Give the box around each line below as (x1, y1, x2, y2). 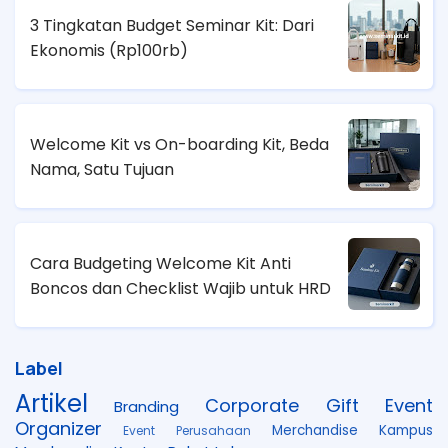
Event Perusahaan (123, 421, 251, 439)
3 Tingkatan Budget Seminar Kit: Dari (30, 14, 314, 38)
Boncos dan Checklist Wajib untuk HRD (30, 277, 331, 301)
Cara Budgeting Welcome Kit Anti (30, 252, 291, 276)
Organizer (15, 415, 102, 441)
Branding (114, 395, 179, 417)
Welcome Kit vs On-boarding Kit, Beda (30, 133, 329, 157)
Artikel (15, 386, 88, 420)
